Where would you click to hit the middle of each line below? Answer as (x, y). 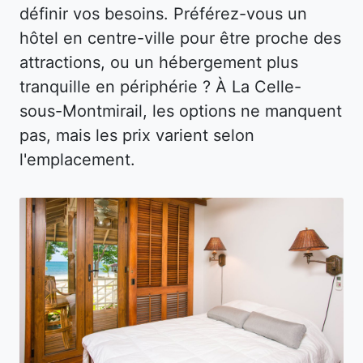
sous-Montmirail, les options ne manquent (181, 111)
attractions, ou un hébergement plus (159, 63)
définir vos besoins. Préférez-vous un (163, 14)
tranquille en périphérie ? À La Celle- (160, 87)
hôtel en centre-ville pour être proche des (180, 38)
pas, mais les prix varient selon (137, 136)
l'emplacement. (77, 160)
